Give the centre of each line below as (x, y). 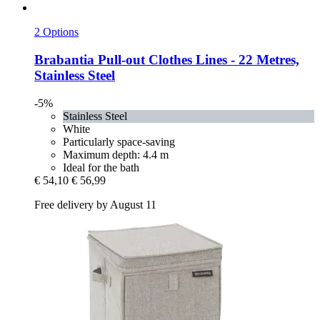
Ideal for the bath (101, 167)
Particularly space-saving (119, 141)
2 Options (56, 32)
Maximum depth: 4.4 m (116, 154)
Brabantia (64, 59)
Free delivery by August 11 (95, 204)
